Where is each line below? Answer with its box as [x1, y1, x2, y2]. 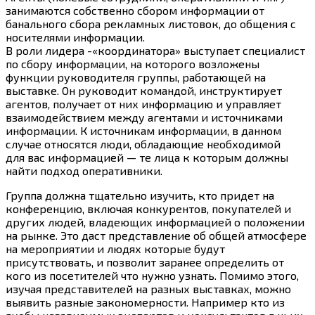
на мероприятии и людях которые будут [6, 241, 225, 255]
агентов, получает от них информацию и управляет [6, 96, 281, 110]
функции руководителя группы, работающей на [6, 70, 266, 84]
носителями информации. [6, 30, 145, 44]
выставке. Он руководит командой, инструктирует [6, 83, 282, 97]
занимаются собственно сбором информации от [6, 3, 264, 17]
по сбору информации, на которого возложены [6, 56, 259, 70]
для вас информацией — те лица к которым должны [6, 150, 288, 164]
